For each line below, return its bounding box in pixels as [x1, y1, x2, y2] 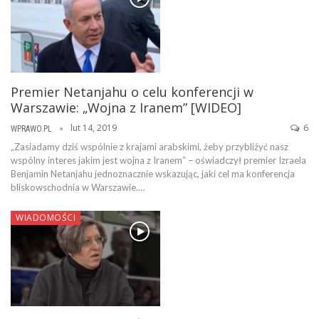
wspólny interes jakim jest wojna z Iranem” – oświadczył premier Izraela [11, 155, 306, 167]
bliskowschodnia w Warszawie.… [11, 182, 145, 194]
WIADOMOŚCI [16, 211, 75, 224]
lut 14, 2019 [70, 122, 117, 135]
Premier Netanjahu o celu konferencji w [11, 83, 253, 101]
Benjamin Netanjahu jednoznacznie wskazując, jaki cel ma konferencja [11, 168, 295, 180]
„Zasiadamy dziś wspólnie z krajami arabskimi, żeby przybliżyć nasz [11, 141, 288, 153]
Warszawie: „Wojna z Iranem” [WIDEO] [11, 99, 241, 117]
